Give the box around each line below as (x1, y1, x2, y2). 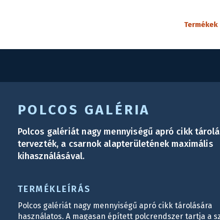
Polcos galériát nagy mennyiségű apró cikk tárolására (17, 201, 212, 210)
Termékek (184, 20, 218, 29)
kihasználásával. (17, 151, 85, 162)
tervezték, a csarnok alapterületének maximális (17, 138, 213, 149)
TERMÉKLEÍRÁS (17, 184, 91, 194)
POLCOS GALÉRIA (17, 102, 151, 118)
